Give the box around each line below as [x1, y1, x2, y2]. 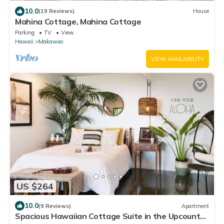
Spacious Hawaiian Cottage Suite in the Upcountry [15, 211, 208, 221]
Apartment [181, 202, 209, 209]
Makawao [38, 37, 63, 45]
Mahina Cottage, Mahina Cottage [15, 16, 141, 26]
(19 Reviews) [38, 7, 74, 15]
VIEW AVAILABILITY [151, 55, 204, 62]
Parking [15, 28, 34, 36]
